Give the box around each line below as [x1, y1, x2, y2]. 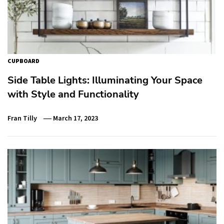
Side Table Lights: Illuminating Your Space [7, 73, 202, 87]
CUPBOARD [7, 57, 39, 64]
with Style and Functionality [7, 87, 139, 101]
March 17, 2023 [53, 113, 98, 122]
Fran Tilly [7, 113, 37, 122]
